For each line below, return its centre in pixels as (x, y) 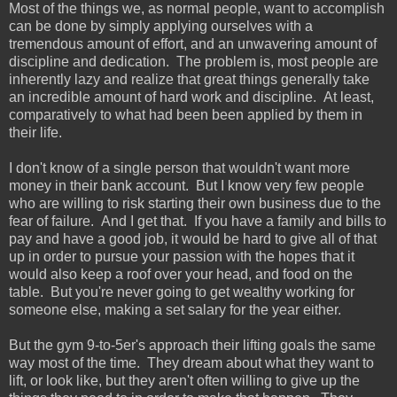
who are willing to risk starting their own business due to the (195, 203)
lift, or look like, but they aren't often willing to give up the (184, 380)
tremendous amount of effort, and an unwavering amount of (193, 43)
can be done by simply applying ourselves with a (161, 26)
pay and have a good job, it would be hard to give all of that (193, 238)
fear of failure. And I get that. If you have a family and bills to (198, 221)
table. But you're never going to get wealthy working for (182, 292)
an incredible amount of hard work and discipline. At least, (191, 97)
